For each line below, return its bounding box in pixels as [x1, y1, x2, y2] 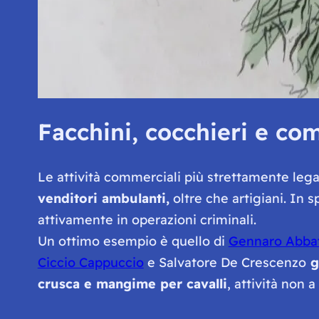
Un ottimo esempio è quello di [37, 232, 229, 249]
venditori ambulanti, [37, 189, 169, 206]
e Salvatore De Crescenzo [143, 253, 306, 271]
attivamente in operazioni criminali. [37, 211, 256, 228]
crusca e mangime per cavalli [37, 275, 227, 292]
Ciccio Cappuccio [37, 253, 144, 271]
